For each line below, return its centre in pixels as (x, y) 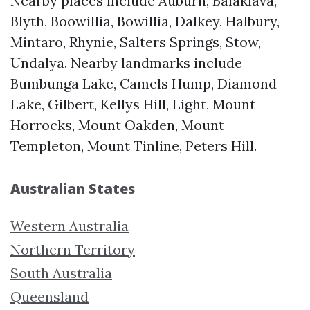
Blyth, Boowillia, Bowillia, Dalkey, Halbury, (145, 21)
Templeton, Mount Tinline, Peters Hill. (134, 145)
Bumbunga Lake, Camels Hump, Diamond (144, 83)
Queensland (49, 296)
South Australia (61, 273)
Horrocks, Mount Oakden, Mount (117, 125)
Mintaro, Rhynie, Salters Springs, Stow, (136, 42)
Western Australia (70, 226)
